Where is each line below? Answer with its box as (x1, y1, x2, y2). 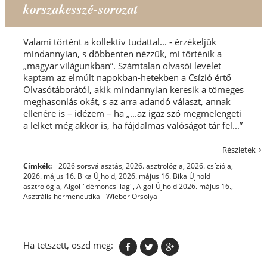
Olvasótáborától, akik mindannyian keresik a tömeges (23, 83, 244, 95)
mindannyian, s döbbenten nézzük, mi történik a (23, 47, 222, 60)
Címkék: (23, 160, 52, 171)
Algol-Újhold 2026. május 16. (136, 181, 231, 191)
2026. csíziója (186, 160, 231, 171)
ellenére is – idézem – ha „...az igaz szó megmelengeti (23, 107, 241, 119)
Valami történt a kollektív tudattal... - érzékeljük (23, 35, 216, 48)
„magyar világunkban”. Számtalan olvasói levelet (23, 59, 221, 72)
